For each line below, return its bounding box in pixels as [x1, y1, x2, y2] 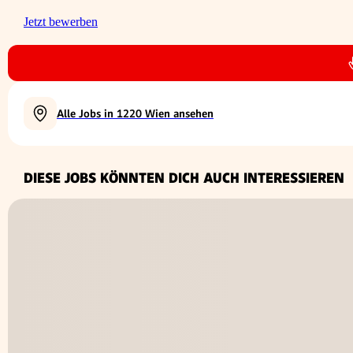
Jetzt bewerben [24, 14, 98, 28]
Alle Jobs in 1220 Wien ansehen [57, 106, 214, 120]
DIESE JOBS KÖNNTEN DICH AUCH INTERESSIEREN [24, 169, 344, 186]
